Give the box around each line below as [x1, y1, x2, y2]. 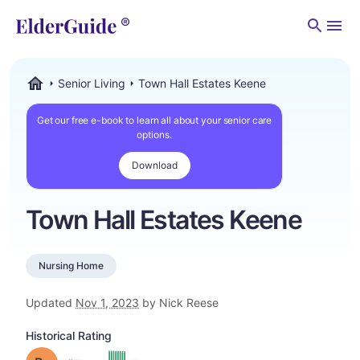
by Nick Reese [139, 296, 219, 309]
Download [131, 159, 178, 171]
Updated [26, 296, 76, 309]
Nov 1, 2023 [76, 296, 139, 309]
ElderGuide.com [25, 92, 108, 105]
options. [137, 129, 172, 141]
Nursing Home [39, 260, 104, 272]
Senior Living [58, 76, 125, 90]
